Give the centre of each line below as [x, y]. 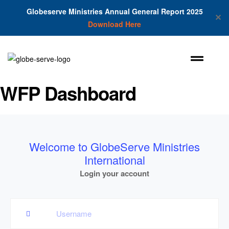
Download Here [114, 24]
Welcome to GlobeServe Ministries [114, 146]
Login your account [114, 173]
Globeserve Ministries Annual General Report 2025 [114, 11]
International [114, 159]
